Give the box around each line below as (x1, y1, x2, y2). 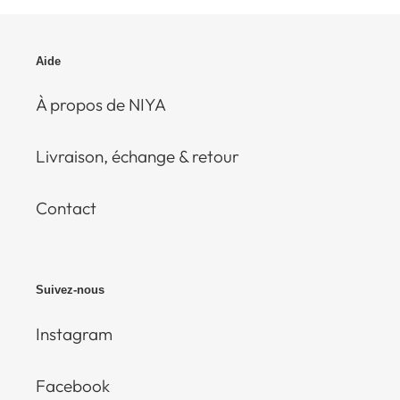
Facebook (36, 374, 110, 396)
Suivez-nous (36, 283, 104, 297)
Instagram (36, 322, 112, 345)
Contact (36, 197, 96, 220)
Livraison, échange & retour (36, 146, 239, 168)
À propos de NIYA (36, 94, 166, 116)
